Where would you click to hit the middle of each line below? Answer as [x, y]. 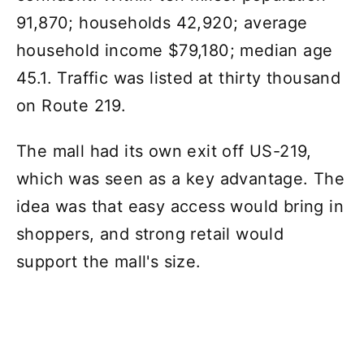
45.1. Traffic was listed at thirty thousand [179, 78]
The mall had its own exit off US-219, [164, 152]
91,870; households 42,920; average [162, 23]
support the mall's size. [109, 262]
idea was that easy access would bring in [180, 207]
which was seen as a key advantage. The [181, 179]
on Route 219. [71, 106]
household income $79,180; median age [175, 51]
